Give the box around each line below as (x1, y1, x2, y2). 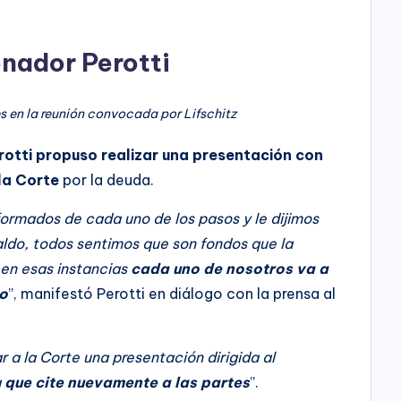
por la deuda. (59, 170, 155, 189)
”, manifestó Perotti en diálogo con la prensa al (8, 284, 337, 303)
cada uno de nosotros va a (131, 259, 329, 277)
